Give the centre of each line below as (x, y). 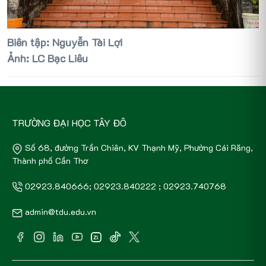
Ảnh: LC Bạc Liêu (47, 58)
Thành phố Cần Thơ (50, 160)
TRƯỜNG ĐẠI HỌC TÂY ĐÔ (69, 123)
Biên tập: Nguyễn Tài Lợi (65, 42)
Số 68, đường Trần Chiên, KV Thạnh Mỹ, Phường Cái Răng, (139, 148)
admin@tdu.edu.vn (61, 212)
